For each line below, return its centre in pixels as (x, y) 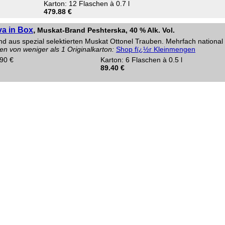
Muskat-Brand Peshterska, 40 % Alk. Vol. (106, 30)
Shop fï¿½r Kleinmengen (156, 49)
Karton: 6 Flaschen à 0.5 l (141, 60)
